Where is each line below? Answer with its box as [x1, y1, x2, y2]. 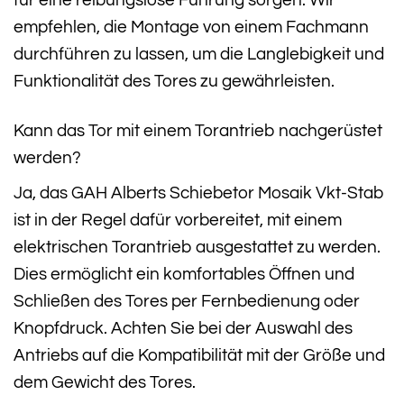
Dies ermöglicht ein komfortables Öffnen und [14, 265, 354, 284]
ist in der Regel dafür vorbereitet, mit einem [14, 211, 342, 230]
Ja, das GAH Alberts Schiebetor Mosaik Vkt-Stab [14, 184, 384, 203]
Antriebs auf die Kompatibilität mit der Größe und [14, 346, 385, 365]
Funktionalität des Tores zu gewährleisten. [14, 71, 335, 90]
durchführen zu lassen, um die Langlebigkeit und [14, 44, 384, 63]
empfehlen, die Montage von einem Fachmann [14, 17, 369, 36]
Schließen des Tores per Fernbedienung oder [14, 292, 360, 311]
